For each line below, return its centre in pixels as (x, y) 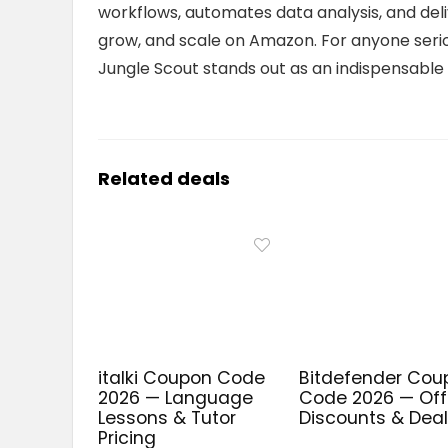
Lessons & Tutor (167, 418)
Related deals (164, 178)
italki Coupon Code (182, 378)
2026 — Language (176, 398)
